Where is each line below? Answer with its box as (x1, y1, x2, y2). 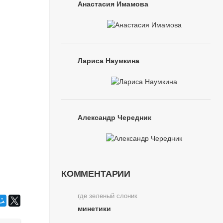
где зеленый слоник (78, 193, 137, 200)
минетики (78, 204, 111, 213)
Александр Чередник (78, 113, 151, 121)
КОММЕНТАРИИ (61, 169, 131, 179)
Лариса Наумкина (78, 57, 139, 65)
